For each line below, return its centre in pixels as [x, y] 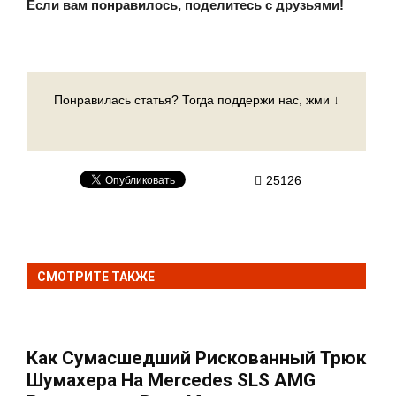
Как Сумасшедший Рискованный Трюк [196, 358]
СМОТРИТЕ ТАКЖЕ [96, 276]
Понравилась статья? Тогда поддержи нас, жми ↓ [196, 99]
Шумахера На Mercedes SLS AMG [171, 380]
